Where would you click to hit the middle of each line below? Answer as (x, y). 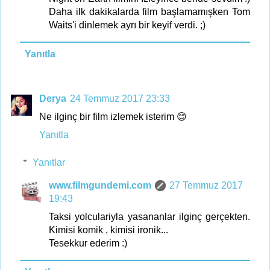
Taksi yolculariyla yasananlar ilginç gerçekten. (149, 216)
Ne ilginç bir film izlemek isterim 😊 (113, 116)
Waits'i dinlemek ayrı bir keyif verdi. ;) (127, 25)
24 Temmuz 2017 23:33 (120, 98)
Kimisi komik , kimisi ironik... (108, 230)
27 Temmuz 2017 (206, 185)
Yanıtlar (49, 162)
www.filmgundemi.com (100, 185)
